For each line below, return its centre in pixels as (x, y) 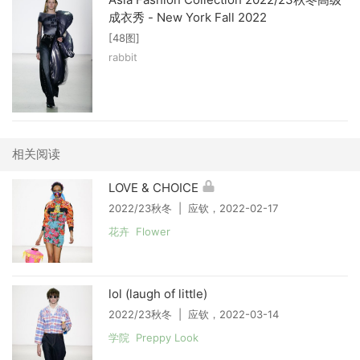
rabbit (123, 57)
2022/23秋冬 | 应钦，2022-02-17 (193, 208)
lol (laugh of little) (158, 293)
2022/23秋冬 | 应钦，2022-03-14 (194, 314)
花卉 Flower (139, 231)
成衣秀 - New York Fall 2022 (188, 18)
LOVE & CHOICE (153, 187)
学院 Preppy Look (153, 337)
